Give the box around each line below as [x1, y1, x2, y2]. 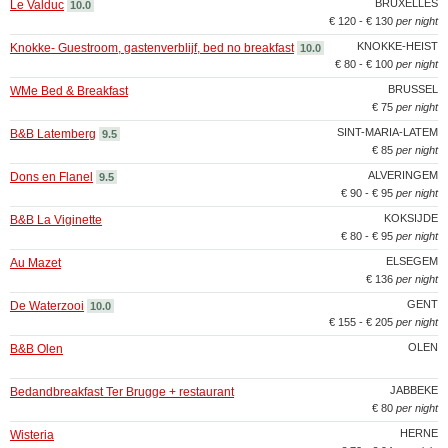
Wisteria [10, 428, 54, 442]
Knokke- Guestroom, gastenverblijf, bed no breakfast [10, 41, 294, 55]
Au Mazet [10, 256, 61, 270]
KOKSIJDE [384, 212, 438, 224]
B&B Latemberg [10, 127, 96, 141]
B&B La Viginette [10, 213, 102, 227]
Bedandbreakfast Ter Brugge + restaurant [10, 385, 234, 399]
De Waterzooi [10, 299, 84, 313]
